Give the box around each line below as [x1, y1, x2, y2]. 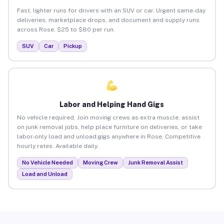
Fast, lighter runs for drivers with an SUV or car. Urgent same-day [16, 6, 205, 14]
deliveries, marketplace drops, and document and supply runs [16, 16, 199, 23]
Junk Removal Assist [127, 159, 183, 165]
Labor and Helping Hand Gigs [59, 100, 164, 108]
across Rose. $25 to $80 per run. [16, 25, 115, 33]
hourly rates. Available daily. [16, 142, 98, 149]
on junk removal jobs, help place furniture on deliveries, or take [16, 123, 202, 130]
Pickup [63, 42, 82, 49]
